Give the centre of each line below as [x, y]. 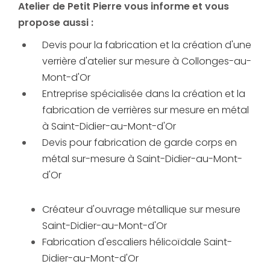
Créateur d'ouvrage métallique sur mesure [141, 210]
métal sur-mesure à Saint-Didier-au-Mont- [142, 159]
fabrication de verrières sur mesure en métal [146, 110]
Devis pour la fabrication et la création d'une [147, 45]
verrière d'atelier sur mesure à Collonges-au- [147, 61]
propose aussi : [56, 23]
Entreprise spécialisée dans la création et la [144, 94]
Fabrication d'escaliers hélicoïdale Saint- [137, 242]
